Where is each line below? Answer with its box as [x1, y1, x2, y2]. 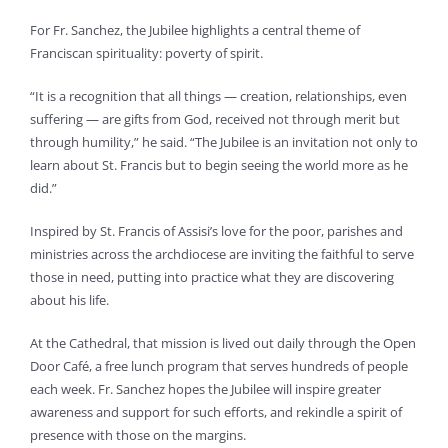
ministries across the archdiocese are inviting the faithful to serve [30, 244, 414, 263]
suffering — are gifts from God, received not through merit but [30, 109, 400, 128]
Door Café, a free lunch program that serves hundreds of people [30, 356, 408, 375]
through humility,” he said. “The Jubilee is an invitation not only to [30, 132, 418, 151]
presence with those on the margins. [30, 425, 246, 444]
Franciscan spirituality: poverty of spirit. [30, 43, 263, 62]
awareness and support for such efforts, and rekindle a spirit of [30, 402, 402, 421]
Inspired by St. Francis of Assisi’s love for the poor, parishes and [30, 221, 403, 240]
